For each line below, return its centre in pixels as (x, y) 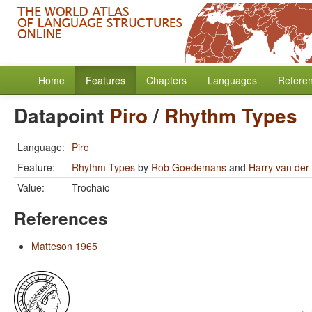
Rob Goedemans (189, 167)
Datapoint (62, 115)
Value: (31, 187)
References (61, 218)
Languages (232, 80)
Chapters (166, 80)
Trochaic (91, 187)
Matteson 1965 (64, 246)
